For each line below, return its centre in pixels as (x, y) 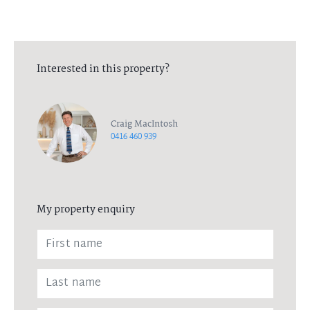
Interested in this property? (103, 69)
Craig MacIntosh (145, 125)
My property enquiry (85, 210)
